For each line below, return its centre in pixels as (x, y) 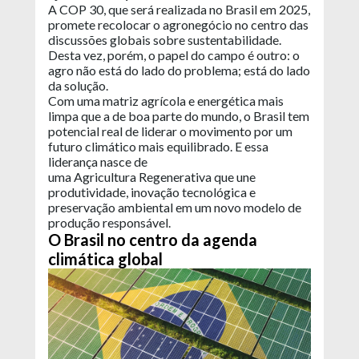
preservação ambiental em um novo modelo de (175, 207)
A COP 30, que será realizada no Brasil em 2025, (179, 9)
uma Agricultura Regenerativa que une (152, 177)
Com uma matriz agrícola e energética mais (166, 101)
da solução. (79, 85)
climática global (105, 259)
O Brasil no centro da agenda (153, 240)
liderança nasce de (98, 161)
